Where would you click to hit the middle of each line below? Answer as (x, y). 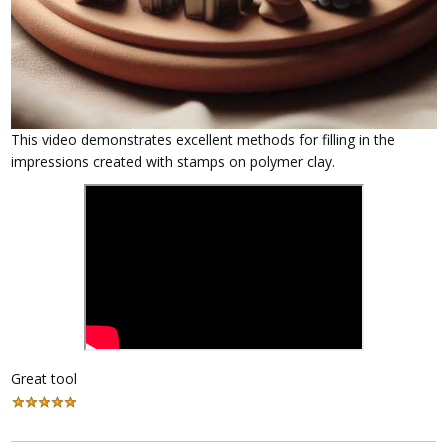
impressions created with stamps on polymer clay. (173, 161)
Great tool (44, 378)
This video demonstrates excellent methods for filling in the (203, 139)
